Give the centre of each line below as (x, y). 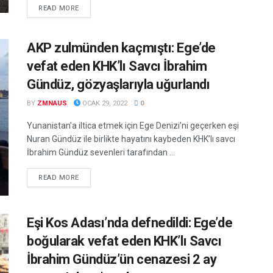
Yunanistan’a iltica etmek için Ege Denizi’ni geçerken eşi (133, 125)
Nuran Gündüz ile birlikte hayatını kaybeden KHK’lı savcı (131, 139)
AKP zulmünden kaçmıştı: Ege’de (121, 48)
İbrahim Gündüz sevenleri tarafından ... (101, 152)
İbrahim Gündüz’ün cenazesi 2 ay (122, 259)
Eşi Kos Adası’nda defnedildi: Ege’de (130, 222)
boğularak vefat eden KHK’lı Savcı (124, 241)
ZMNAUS (52, 103)
